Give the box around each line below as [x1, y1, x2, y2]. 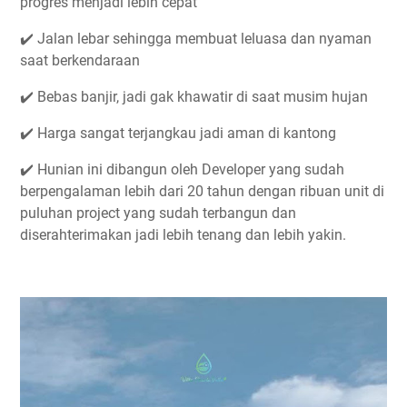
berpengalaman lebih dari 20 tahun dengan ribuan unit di [20, 183, 384, 200]
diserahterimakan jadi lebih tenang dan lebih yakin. [20, 226, 346, 243]
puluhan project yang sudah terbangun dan [20, 204, 296, 222]
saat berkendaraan [20, 52, 140, 69]
